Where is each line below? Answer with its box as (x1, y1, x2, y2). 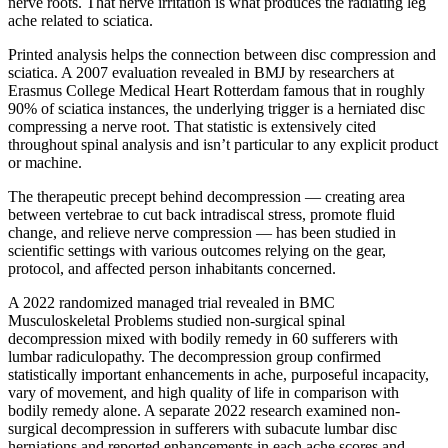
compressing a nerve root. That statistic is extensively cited (8, 118, 376, 136)
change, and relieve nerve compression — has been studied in (8, 224, 396, 242)
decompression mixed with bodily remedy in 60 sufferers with (8, 330, 398, 348)
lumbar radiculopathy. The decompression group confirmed (8, 348, 381, 366)
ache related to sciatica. (8, 12, 153, 30)
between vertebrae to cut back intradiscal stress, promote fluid (8, 206, 395, 224)
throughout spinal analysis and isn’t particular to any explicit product (8, 136, 438, 154)
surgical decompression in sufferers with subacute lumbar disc (8, 420, 397, 438)
